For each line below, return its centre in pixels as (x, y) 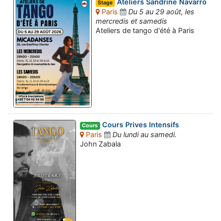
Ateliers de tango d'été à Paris (145, 30)
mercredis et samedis (131, 21)
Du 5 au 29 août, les (161, 11)
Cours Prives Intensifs (139, 125)
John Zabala (101, 144)
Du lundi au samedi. (145, 134)
